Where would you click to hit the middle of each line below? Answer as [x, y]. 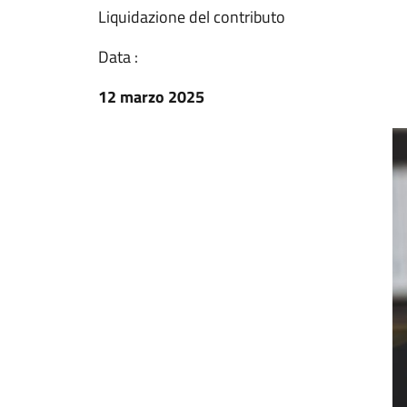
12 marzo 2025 [151, 97]
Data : [118, 57]
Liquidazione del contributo [192, 17]
